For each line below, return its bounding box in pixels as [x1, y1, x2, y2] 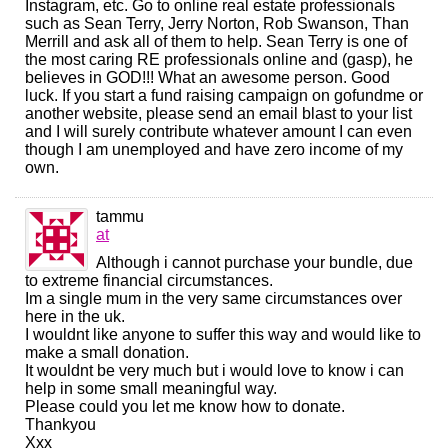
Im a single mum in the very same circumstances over [25, 290, 402, 308]
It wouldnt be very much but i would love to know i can [25, 362, 404, 380]
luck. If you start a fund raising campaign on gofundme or [25, 87, 423, 105]
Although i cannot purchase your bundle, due [96, 254, 413, 272]
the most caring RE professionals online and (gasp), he [25, 51, 413, 69]
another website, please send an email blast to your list [25, 105, 412, 123]
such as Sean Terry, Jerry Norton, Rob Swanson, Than [25, 15, 409, 33]
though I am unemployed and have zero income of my [25, 141, 403, 159]
